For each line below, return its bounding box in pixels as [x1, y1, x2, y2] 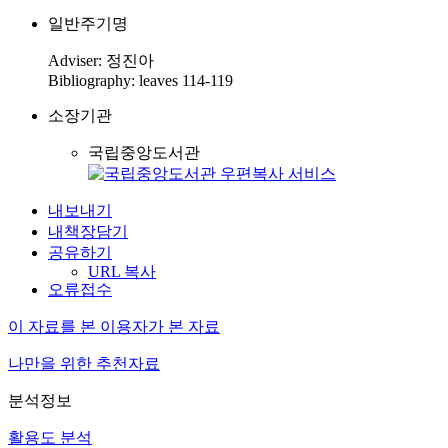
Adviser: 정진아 [48, 52, 154, 69]
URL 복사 [88, 263, 156, 280]
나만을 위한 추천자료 [8, 355, 160, 372]
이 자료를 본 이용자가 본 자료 [8, 318, 220, 335]
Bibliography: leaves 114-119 [48, 72, 233, 89]
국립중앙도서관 [88, 144, 200, 161]
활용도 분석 [8, 429, 92, 446]
